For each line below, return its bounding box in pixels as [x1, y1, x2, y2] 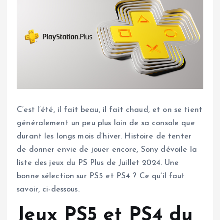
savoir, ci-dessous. [17, 186, 80, 194]
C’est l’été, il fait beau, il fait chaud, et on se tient [17, 106, 202, 114]
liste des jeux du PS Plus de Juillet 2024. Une [17, 159, 179, 167]
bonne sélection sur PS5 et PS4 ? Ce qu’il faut [17, 172, 185, 181]
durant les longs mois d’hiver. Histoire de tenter [17, 133, 192, 141]
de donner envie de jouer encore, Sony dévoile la [17, 146, 197, 154]
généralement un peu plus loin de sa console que [17, 119, 195, 128]
